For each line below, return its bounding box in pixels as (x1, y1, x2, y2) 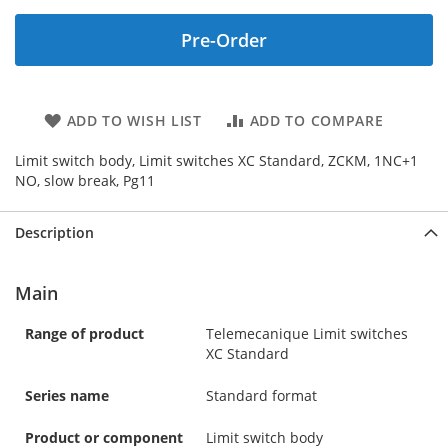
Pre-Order (181, 27, 267, 52)
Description (15, 222, 94, 242)
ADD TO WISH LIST (66, 110, 202, 130)
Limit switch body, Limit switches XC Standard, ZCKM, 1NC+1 (15, 150, 418, 170)
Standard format (206, 385, 317, 405)
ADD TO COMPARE (249, 110, 384, 130)
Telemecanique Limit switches (206, 323, 408, 343)
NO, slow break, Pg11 (15, 170, 155, 190)
